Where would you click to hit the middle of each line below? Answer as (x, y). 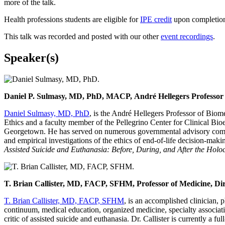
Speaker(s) (31, 58)
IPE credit (156, 20)
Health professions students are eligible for (72, 20)
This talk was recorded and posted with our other (82, 37)
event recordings (187, 37)
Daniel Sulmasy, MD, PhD (47, 114)
